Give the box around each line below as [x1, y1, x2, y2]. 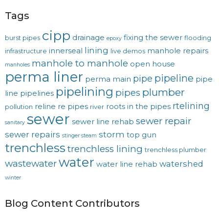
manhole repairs [147, 46, 208, 56]
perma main [85, 75, 131, 84]
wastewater [5, 158, 57, 170]
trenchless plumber [145, 146, 206, 154]
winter [5, 175, 21, 181]
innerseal [49, 46, 83, 56]
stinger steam [62, 132, 97, 139]
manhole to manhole [32, 58, 128, 69]
